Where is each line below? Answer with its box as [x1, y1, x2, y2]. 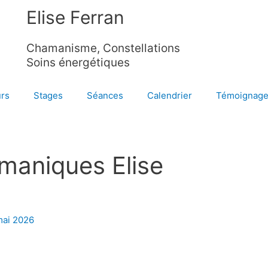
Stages [33, 90, 63, 101]
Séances [87, 90, 123, 101]
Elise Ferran [26, 7, 124, 28]
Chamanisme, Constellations [26, 41, 180, 55]
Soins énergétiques [26, 56, 130, 69]
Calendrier [147, 90, 192, 101]
